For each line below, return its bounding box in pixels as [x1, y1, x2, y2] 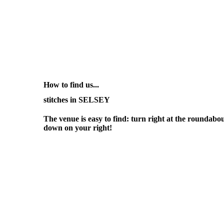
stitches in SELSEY [43, 95, 110, 104]
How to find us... [43, 80, 99, 89]
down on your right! [43, 123, 112, 132]
